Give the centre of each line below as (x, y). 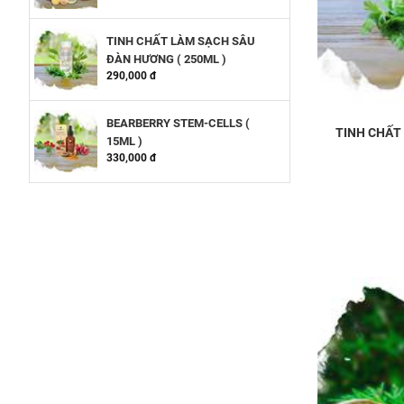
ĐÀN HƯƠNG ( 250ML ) (166, 59)
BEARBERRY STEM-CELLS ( (178, 123)
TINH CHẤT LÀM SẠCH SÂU (181, 41)
